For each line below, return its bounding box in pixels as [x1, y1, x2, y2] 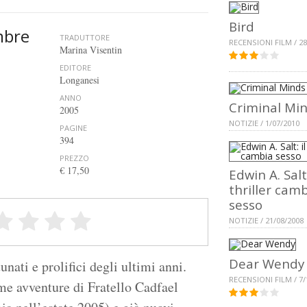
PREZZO [59, 153, 89, 164]
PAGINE [59, 123, 87, 134]
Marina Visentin [59, 43, 122, 57]
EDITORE [59, 62, 91, 73]
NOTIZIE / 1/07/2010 [229, 118, 299, 129]
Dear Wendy [229, 255, 304, 273]
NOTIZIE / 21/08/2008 [229, 215, 304, 226]
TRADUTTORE [59, 32, 110, 43]
